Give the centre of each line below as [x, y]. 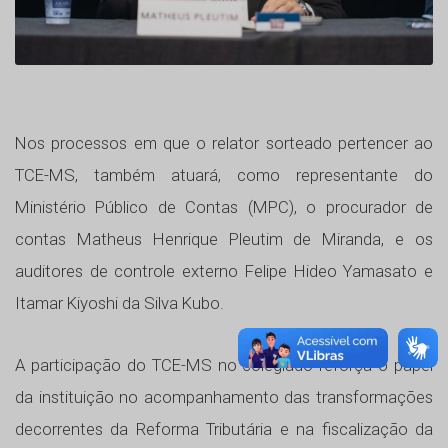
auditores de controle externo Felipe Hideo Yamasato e [224, 270]
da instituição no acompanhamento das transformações [224, 396]
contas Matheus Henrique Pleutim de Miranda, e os [224, 238]
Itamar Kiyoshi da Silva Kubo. [119, 302]
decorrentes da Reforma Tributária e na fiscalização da [224, 428]
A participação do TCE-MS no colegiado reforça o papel [224, 364]
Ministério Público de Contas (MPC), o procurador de [224, 206]
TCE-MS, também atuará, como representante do [224, 174]
